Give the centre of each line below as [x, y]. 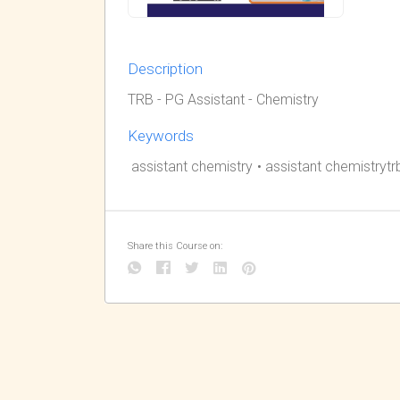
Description [165, 69]
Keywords [161, 136]
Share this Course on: [175, 246]
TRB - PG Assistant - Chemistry [223, 100]
